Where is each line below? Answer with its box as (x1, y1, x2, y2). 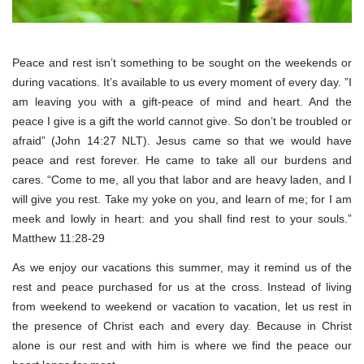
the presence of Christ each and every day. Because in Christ (12, 319, 352, 333)
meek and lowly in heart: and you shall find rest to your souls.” (12, 212, 352, 226)
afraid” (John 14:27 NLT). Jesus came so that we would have (12, 134, 352, 148)
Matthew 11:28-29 (12, 232, 105, 245)
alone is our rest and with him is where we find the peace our (12, 339, 352, 353)
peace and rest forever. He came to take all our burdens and (12, 154, 352, 167)
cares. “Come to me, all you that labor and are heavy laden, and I (12, 173, 352, 187)
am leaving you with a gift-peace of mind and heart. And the (12, 95, 352, 109)
